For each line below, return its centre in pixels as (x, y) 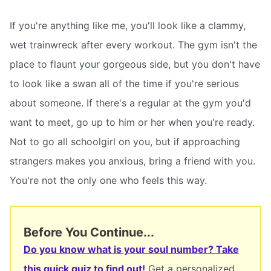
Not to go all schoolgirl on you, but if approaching (125, 141)
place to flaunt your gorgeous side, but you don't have (135, 64)
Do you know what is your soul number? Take (131, 249)
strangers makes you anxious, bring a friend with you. (132, 161)
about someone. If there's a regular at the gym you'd (130, 103)
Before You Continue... (89, 232)
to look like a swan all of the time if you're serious (124, 83)
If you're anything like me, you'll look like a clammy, (128, 25)
